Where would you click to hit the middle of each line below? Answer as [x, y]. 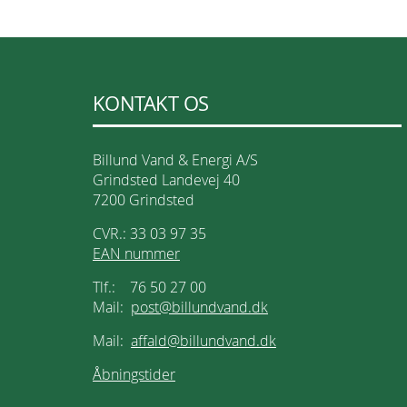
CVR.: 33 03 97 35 [149, 233]
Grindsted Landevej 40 [166, 180]
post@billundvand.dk [199, 307]
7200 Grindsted [144, 200]
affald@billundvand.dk [203, 341]
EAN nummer [136, 253]
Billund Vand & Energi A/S [175, 160]
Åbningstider [134, 374]
